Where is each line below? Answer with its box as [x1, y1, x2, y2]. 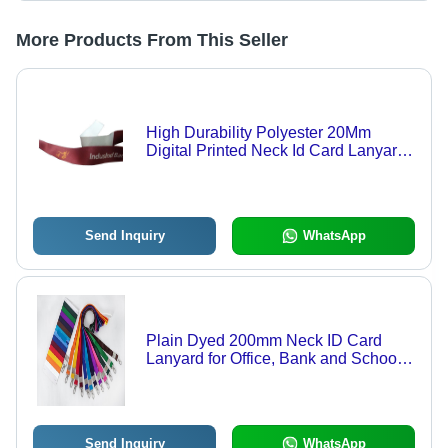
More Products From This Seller [16, 30, 288, 51]
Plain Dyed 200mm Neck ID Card [145, 332, 382, 350]
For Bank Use [145, 160, 244, 178]
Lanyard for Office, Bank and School [145, 350, 401, 368]
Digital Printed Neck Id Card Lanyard [145, 142, 406, 160]
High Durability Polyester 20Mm [145, 124, 371, 142]
